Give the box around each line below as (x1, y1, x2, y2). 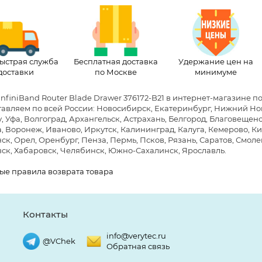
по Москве (94, 67, 137, 77)
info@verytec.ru (106, 231, 166, 241)
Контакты (23, 209, 68, 220)
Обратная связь (106, 242, 170, 251)
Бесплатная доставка (73, 56, 158, 66)
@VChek (43, 236, 75, 246)
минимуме (194, 67, 237, 77)
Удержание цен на (178, 56, 253, 66)
